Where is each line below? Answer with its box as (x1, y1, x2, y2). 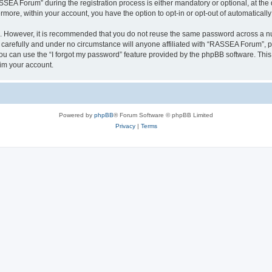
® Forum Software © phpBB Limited (114, 111, 213, 118)
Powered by (59, 111, 94, 118)
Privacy (115, 122, 135, 129)
